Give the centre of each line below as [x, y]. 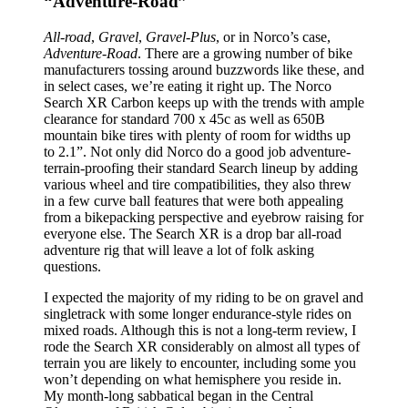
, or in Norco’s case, [273, 36]
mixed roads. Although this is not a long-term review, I [200, 330]
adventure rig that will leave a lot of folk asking [179, 250]
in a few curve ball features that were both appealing [194, 200]
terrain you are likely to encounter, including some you [200, 362]
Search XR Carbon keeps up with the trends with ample [204, 102]
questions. [72, 266]
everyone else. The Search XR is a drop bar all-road [193, 233]
